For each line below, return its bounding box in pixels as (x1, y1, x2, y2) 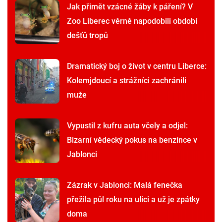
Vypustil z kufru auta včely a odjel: (67, 121, 188, 131)
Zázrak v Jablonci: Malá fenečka (67, 180, 182, 190)
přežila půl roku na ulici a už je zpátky (67, 195, 200, 205)
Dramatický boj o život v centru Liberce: (67, 61, 207, 71)
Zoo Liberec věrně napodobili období (67, 16, 197, 26)
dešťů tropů (67, 31, 108, 41)
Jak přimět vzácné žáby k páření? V (67, 2, 193, 12)
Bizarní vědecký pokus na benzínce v (67, 135, 197, 145)
